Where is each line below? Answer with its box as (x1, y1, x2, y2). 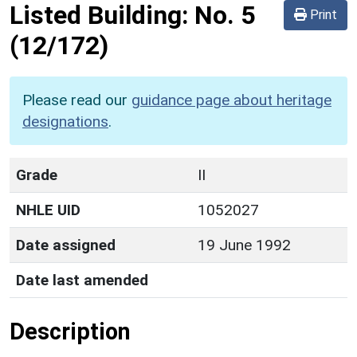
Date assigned (16, 235, 116, 254)
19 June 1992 (198, 235, 291, 254)
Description (10, 317, 131, 345)
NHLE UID (16, 200, 80, 219)
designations (22, 112, 108, 131)
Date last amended (16, 270, 148, 289)
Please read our (22, 90, 131, 109)
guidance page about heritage (131, 90, 331, 109)
